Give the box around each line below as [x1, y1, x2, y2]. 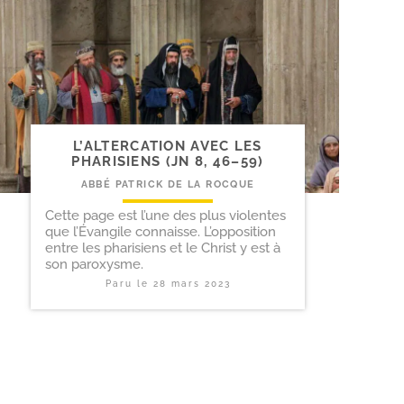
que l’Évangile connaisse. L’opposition [45, 223, 276, 240]
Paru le [105, 278, 153, 289]
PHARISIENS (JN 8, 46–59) [71, 152, 264, 170]
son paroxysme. [45, 255, 143, 272]
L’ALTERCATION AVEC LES [73, 137, 262, 154]
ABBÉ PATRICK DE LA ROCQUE [80, 178, 255, 190]
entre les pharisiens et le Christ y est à [45, 239, 280, 256]
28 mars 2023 [152, 278, 231, 289]
